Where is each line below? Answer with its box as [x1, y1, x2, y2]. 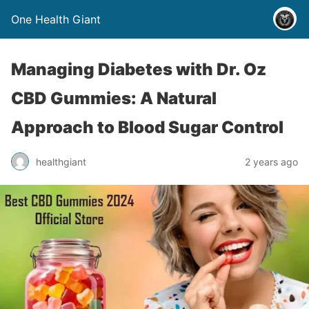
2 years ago [245, 155, 298, 168]
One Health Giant [11, 12, 101, 26]
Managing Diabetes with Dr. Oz [11, 59, 266, 79]
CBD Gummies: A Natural [11, 88, 217, 108]
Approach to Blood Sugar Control [11, 117, 283, 137]
